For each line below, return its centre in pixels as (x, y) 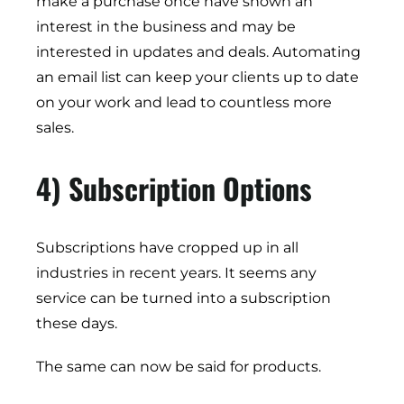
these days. (77, 324)
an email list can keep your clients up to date (197, 78)
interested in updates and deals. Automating (198, 52)
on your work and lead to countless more (184, 103)
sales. (55, 128)
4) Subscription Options (174, 188)
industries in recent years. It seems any (176, 273)
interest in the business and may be (166, 27)
